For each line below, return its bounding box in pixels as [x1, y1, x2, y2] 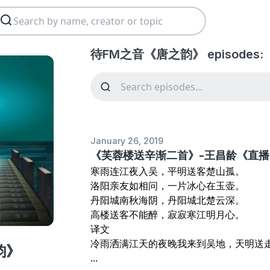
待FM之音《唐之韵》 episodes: [90, 47, 264, 61]
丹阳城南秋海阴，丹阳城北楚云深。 [90, 193, 245, 207]
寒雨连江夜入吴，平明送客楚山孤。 [90, 165, 245, 178]
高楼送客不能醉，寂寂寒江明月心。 [90, 208, 245, 221]
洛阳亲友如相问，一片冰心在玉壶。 [90, 179, 245, 192]
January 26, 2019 [90, 136, 164, 146]
